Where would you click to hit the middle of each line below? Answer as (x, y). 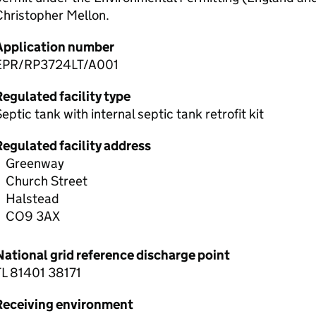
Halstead (32, 199)
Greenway (35, 163)
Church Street (46, 181)
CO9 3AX (32, 216)
